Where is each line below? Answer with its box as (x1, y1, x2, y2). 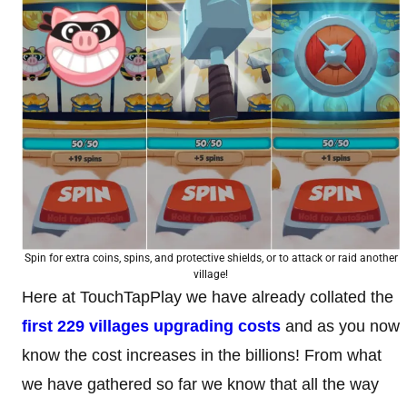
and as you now (281, 316, 400, 335)
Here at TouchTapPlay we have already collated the (22, 287, 393, 306)
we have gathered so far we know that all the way (22, 374, 379, 393)
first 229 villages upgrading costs (22, 316, 281, 335)
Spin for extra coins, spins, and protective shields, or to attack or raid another (24, 251, 398, 264)
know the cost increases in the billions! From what (22, 345, 382, 364)
